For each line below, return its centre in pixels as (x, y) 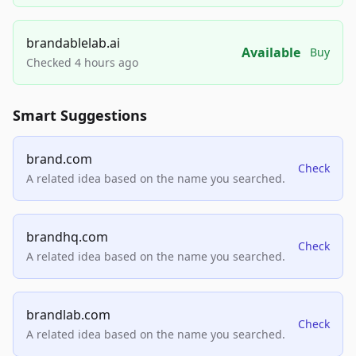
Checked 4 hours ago (82, 63)
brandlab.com (68, 315)
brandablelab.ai (73, 43)
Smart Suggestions (80, 116)
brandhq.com (67, 237)
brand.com (59, 159)
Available (271, 53)
